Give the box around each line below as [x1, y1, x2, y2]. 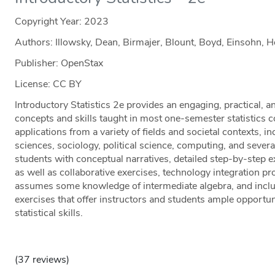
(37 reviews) [15, 253, 70, 267]
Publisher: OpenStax [15, 56, 104, 71]
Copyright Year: [15, 15, 85, 29]
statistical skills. [15, 206, 83, 220]
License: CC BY [15, 77, 82, 91]
